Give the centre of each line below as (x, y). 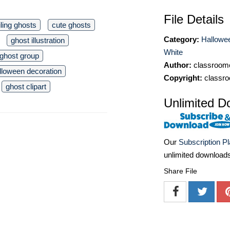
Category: (181, 39)
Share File (180, 171)
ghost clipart (26, 87)
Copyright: (183, 78)
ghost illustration (38, 40)
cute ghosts (71, 25)
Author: (178, 65)
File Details (194, 19)
